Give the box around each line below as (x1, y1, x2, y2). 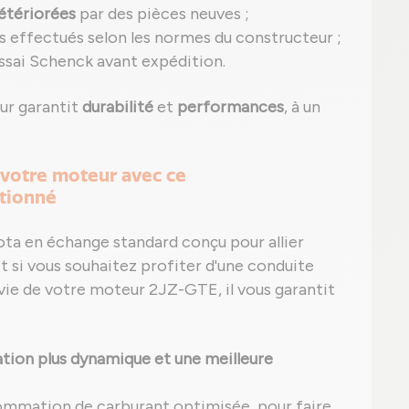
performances (177, 97, 284, 117)
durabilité (82, 97, 153, 117)
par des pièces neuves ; (76, 4, 249, 24)
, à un (284, 97, 320, 117)
